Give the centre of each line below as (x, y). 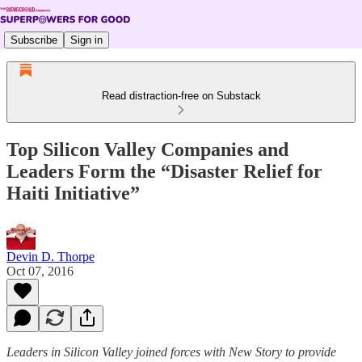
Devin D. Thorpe (51, 256)
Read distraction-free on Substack (181, 96)
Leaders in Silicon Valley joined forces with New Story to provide (171, 351)
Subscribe (34, 40)
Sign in (86, 40)
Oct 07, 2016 (40, 271)
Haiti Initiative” (73, 193)
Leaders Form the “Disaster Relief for (164, 171)
